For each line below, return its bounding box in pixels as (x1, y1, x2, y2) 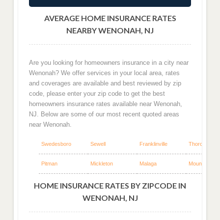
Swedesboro (41, 141, 71, 147)
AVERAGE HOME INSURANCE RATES (44, 13, 176, 23)
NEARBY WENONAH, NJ (66, 26, 154, 35)
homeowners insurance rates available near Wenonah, (28, 100, 182, 108)
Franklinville (139, 141, 167, 147)
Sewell (90, 141, 106, 147)
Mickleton (90, 161, 113, 167)
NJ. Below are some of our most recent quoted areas (28, 110, 179, 118)
